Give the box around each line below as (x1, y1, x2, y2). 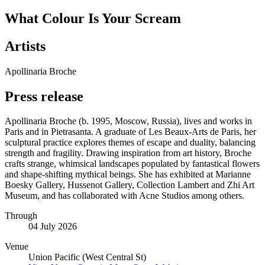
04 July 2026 (28, 221, 77, 232)
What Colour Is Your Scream (5, 10, 181, 26)
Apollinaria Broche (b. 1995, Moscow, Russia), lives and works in (5, 116, 252, 127)
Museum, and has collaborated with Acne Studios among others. (5, 190, 244, 201)
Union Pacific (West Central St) (28, 252, 146, 263)
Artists (5, 38, 46, 54)
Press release (5, 88, 83, 104)
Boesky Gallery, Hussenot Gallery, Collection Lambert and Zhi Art (5, 180, 254, 190)
